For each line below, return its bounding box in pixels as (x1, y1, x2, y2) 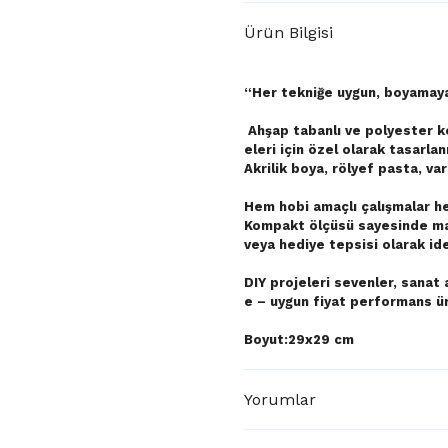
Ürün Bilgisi (244, 23, 333, 42)
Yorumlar (244, 389, 316, 409)
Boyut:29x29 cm (244, 332, 354, 347)
